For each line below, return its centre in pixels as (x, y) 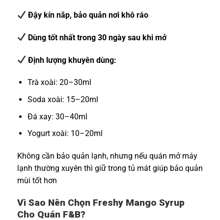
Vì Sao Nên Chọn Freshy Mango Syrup (101, 202)
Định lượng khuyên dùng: (71, 60)
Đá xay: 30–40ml (57, 116)
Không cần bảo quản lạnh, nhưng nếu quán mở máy (107, 156)
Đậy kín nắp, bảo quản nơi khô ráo (87, 15)
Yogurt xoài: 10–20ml (65, 134)
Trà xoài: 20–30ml (59, 82)
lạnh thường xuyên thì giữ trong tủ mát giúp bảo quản (110, 168)
